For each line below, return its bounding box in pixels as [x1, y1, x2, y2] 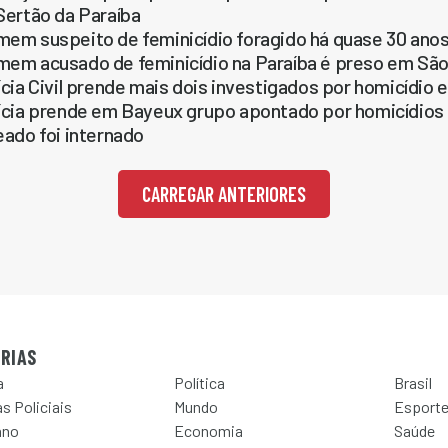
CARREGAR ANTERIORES [142, 182, 306, 206]
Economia [174, 421, 243, 440]
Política [174, 373, 225, 392]
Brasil [394, 373, 432, 392]
